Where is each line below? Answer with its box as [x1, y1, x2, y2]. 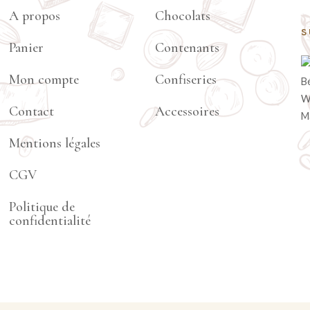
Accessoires [154, 102, 219, 120]
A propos [9, 7, 61, 24]
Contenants [154, 39, 219, 56]
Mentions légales [9, 134, 101, 152]
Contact [9, 102, 55, 120]
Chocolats [154, 7, 210, 24]
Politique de [9, 198, 75, 215]
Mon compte [9, 71, 80, 88]
